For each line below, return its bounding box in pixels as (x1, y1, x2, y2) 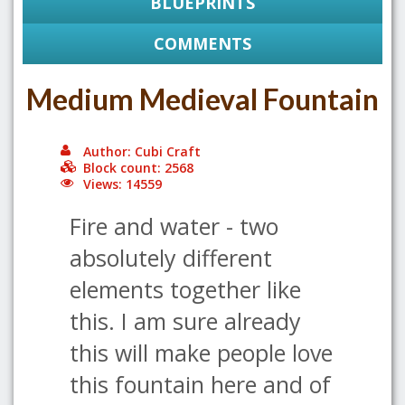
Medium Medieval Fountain (26, 81, 379, 117)
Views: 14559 (83, 175, 162, 193)
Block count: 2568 (83, 159, 193, 176)
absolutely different (70, 242, 272, 273)
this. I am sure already (70, 306, 301, 336)
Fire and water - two (70, 211, 278, 241)
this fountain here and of (70, 369, 331, 400)
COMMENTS (154, 33, 251, 54)
